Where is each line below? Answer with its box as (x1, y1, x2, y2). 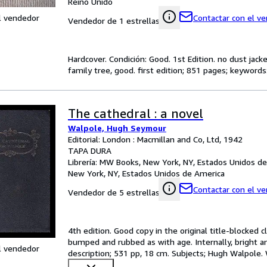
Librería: (68, 157, 100, 167)
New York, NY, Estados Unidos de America (68, 168, 225, 178)
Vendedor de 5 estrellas (68, 187, 160, 197)
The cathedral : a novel (68, 106, 203, 121)
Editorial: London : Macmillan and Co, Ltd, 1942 (68, 134, 243, 144)
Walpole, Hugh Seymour (68, 123, 166, 133)
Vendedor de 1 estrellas (68, 15, 160, 26)
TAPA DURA (68, 145, 111, 156)
